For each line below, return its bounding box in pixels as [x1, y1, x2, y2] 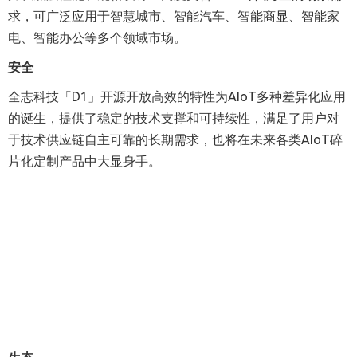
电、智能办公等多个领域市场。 [8, 30, 186, 45]
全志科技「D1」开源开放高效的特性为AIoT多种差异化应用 [8, 89, 346, 104]
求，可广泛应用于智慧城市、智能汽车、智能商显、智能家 [8, 9, 339, 23]
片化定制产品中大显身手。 [8, 154, 161, 168]
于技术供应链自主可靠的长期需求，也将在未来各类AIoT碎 [8, 132, 343, 147]
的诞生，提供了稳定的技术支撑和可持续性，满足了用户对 [8, 111, 339, 125]
